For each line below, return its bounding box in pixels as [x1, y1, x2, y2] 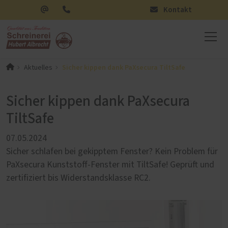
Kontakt [162, 5, 192, 15]
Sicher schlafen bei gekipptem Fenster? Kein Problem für [6, 147, 218, 156]
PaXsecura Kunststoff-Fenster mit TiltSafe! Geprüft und [6, 160, 214, 169]
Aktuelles [23, 64, 52, 71]
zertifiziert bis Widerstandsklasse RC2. [6, 173, 151, 183]
